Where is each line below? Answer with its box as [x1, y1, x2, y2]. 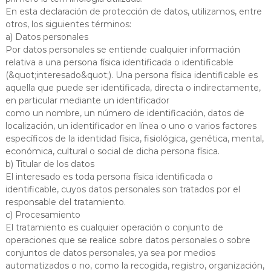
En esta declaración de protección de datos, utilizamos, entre [5, 5, 262, 17]
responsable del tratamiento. [5, 196, 126, 207]
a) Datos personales [5, 31, 88, 42]
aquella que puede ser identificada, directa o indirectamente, [5, 82, 261, 93]
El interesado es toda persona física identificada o [5, 171, 213, 182]
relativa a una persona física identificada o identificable [5, 56, 233, 68]
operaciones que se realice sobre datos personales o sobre [5, 234, 250, 246]
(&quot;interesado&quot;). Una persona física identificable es [5, 69, 258, 80]
